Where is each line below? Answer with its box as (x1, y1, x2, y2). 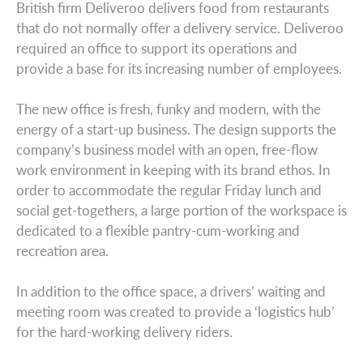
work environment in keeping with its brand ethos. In (16, 160, 330, 179)
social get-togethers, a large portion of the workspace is (16, 200, 347, 220)
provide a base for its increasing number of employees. (16, 58, 342, 78)
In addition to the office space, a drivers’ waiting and (16, 281, 326, 301)
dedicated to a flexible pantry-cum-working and (16, 220, 300, 240)
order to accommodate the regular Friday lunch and (16, 180, 322, 199)
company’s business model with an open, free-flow (16, 139, 318, 159)
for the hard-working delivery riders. (16, 322, 233, 341)
